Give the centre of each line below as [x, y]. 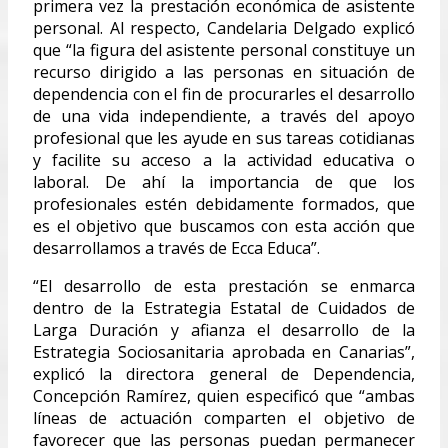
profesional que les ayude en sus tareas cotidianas [224, 137]
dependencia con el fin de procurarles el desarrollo [224, 93]
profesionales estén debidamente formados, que [224, 203]
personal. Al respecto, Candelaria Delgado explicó [224, 27]
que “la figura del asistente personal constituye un [224, 49]
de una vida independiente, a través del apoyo [224, 115]
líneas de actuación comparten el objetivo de [224, 417]
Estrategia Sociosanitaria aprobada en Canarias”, [224, 351]
